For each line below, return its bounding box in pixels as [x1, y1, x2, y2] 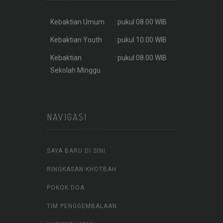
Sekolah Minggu [50, 66, 101, 74]
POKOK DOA [47, 184, 85, 192]
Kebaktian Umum [50, 17, 105, 26]
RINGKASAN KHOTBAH [47, 166, 116, 173]
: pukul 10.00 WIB [114, 35, 167, 44]
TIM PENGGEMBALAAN [47, 203, 117, 210]
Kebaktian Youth [50, 35, 102, 44]
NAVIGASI [47, 111, 87, 123]
